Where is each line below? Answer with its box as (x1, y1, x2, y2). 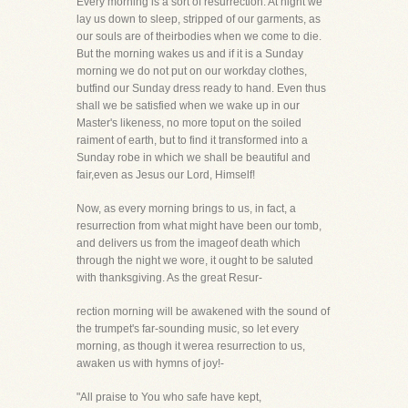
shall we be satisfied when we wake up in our (76, 99, 300, 112)
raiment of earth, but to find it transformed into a (76, 134, 308, 147)
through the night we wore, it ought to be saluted (76, 254, 313, 267)
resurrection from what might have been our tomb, (76, 219, 321, 232)
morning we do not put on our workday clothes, (76, 65, 307, 77)
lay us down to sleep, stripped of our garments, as (76, 13, 321, 25)
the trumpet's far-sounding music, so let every (76, 322, 299, 335)
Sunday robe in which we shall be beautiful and (76, 151, 311, 164)
